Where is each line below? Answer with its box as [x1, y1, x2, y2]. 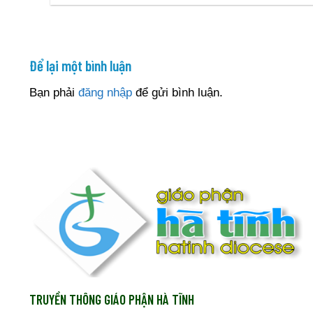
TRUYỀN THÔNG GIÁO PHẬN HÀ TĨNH [29, 291, 194, 307]
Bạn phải [29, 86, 78, 100]
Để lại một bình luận [29, 56, 134, 74]
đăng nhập [78, 86, 132, 100]
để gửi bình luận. [132, 86, 223, 100]
